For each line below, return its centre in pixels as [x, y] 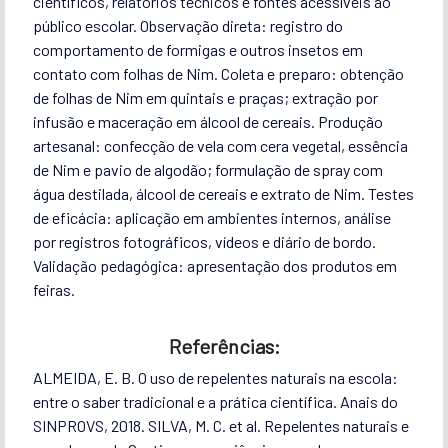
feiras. [53, 289]
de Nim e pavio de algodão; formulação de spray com [207, 169]
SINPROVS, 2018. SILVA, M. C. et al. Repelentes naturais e [220, 425]
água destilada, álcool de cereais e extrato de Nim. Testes [223, 193]
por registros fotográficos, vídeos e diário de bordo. [204, 241]
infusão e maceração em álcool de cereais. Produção [207, 121]
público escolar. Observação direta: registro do [187, 25]
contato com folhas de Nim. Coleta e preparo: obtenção [218, 73]
